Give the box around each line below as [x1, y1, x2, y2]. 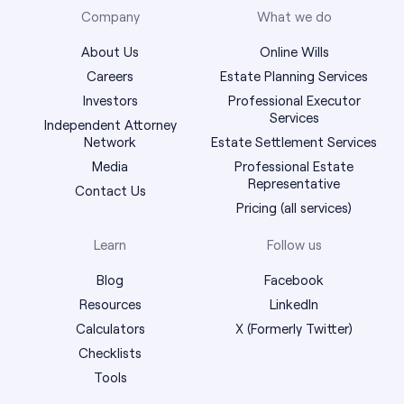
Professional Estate [234, 157, 353, 174]
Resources [78, 295, 142, 312]
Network [84, 133, 136, 150]
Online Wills [259, 42, 329, 60]
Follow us [266, 235, 322, 252]
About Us [81, 42, 139, 60]
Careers [87, 67, 133, 84]
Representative [248, 174, 340, 191]
